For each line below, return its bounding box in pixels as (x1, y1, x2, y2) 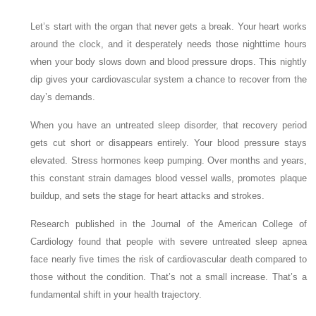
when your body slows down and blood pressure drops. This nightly (30, 56, 307, 67)
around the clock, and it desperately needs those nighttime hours (30, 39, 307, 49)
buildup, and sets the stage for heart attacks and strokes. (30, 190, 265, 201)
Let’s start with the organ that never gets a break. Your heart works (30, 21, 307, 32)
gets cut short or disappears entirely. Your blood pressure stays (30, 138, 307, 148)
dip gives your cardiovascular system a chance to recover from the (30, 74, 307, 85)
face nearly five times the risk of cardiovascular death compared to (30, 254, 307, 265)
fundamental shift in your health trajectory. (30, 289, 202, 300)
